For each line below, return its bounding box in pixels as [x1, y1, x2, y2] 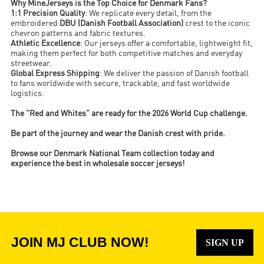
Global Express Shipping [11, 70, 100, 78]
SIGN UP [205, 237, 244, 247]
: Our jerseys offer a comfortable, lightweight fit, [80, 40, 253, 48]
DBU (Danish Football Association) [60, 20, 184, 28]
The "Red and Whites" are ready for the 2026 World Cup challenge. [11, 110, 250, 118]
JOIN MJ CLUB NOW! [11, 235, 150, 250]
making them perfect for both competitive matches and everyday [11, 50, 243, 58]
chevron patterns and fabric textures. [11, 30, 146, 38]
